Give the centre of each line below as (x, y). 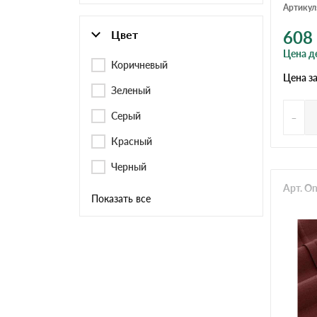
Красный (132, 141)
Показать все (121, 198)
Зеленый (131, 90)
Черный (129, 166)
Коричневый (139, 64)
